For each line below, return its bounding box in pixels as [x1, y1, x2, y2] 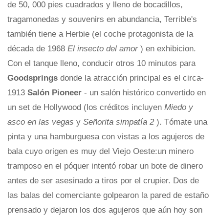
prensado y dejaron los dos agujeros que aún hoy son [7, 205, 202, 215]
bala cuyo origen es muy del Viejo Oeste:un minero [7, 146, 194, 156]
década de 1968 [7, 44, 67, 53]
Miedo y [164, 102, 193, 112]
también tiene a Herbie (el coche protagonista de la [7, 29, 193, 39]
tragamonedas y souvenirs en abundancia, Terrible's [7, 14, 197, 24]
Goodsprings [7, 73, 60, 83]
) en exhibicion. [140, 44, 196, 53]
